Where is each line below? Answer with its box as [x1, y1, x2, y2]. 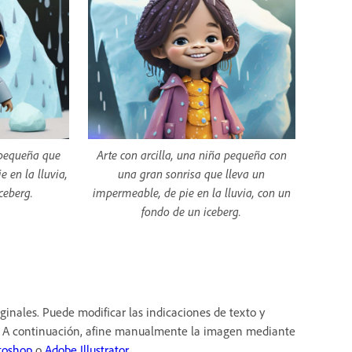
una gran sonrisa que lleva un [118, 166, 266, 182]
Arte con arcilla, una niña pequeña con [96, 147, 287, 163]
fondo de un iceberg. [141, 203, 242, 220]
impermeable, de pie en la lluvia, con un [92, 185, 291, 201]
